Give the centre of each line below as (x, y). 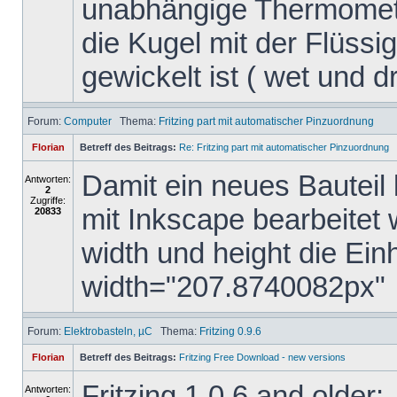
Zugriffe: (48, 200)
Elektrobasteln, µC (108, 331)
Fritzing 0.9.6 (230, 331)
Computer (88, 121)
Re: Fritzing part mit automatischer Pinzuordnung (284, 147)
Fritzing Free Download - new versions (262, 357)
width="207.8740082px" (234, 287)
